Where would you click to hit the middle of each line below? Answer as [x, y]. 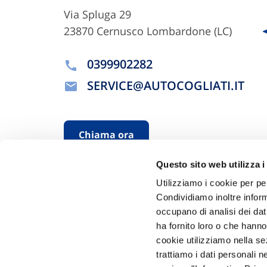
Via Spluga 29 [97, 14]
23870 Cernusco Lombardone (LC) [148, 31]
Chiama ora [106, 135]
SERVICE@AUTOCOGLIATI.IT [166, 85]
